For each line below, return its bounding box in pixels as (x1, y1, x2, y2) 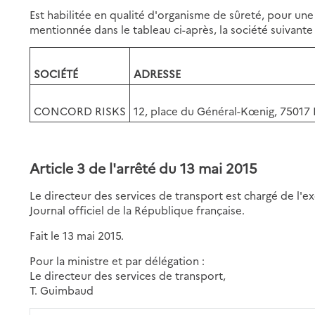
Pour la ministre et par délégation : (30, 252, 205, 268)
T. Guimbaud (30, 282, 94, 297)
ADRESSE (134, 65, 181, 81)
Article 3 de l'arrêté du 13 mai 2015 (30, 157, 258, 177)
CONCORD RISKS (34, 103, 127, 118)
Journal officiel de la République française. (30, 202, 245, 217)
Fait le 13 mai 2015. (30, 227, 124, 243)
